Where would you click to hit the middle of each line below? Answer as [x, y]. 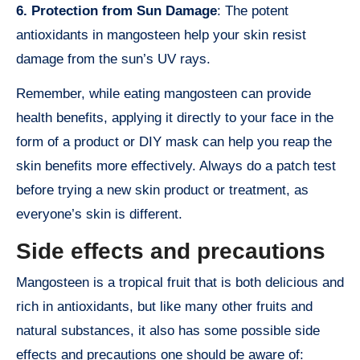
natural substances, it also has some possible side [168, 331]
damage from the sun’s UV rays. [113, 59]
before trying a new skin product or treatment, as [162, 190]
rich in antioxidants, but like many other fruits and [164, 307]
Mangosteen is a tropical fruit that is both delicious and [180, 283]
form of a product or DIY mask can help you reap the [174, 141]
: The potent [253, 10]
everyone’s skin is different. [99, 214]
